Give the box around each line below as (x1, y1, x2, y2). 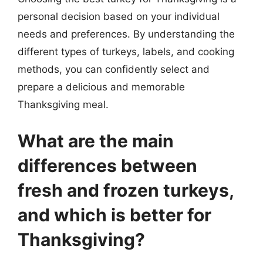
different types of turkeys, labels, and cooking (18, 46, 234, 58)
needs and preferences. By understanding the (18, 28, 235, 40)
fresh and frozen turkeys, (18, 179, 234, 201)
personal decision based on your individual (18, 11, 220, 22)
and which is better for (18, 204, 211, 225)
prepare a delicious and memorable (18, 81, 185, 93)
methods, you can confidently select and (18, 63, 210, 75)
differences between (18, 154, 197, 176)
